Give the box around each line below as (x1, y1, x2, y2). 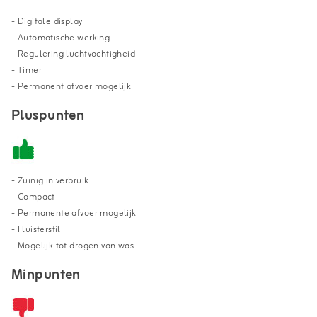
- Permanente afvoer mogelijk (11, 205, 137, 221)
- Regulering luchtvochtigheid (11, 46, 136, 62)
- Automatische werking (11, 30, 110, 45)
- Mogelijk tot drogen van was (11, 238, 137, 253)
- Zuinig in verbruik (11, 173, 89, 188)
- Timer (11, 62, 42, 78)
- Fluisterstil (11, 221, 61, 237)
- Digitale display (11, 13, 83, 29)
